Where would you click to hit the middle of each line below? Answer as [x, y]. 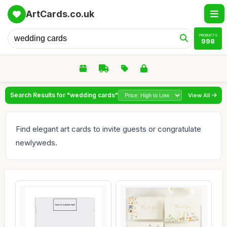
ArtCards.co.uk [60, 14]
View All [200, 95]
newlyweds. [36, 143]
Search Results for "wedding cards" [64, 95]
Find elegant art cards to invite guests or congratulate [108, 129]
